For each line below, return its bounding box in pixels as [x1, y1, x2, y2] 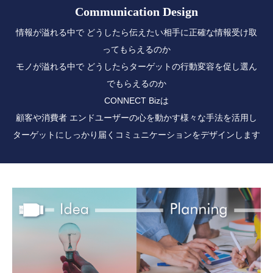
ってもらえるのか [102, 44, 171, 54]
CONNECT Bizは [104, 96, 169, 105]
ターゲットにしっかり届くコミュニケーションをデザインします [13, 130, 260, 140]
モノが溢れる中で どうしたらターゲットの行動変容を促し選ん [16, 62, 257, 71]
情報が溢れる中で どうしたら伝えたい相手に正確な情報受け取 [16, 27, 257, 37]
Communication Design [75, 5, 198, 18]
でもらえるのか [107, 79, 166, 88]
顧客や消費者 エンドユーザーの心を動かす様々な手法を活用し [16, 113, 257, 122]
